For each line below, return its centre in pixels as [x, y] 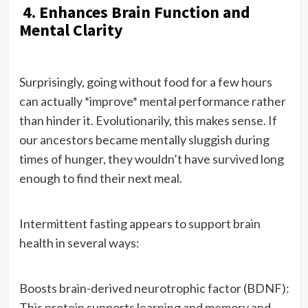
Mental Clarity [71, 30]
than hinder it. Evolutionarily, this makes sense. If [148, 120]
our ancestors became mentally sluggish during [144, 139]
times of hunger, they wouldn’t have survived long [151, 158]
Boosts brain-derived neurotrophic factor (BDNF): [154, 288]
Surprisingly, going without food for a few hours [145, 81]
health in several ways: [79, 242]
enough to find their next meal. [100, 178]
